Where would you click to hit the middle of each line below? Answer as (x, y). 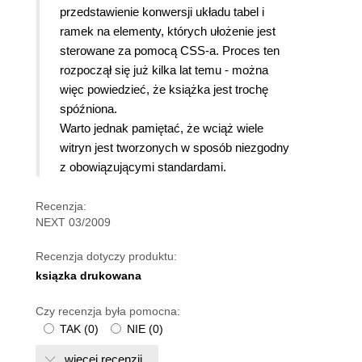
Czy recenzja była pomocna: (108, 311)
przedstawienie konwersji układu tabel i (162, 11)
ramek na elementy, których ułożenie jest (168, 31)
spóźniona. (88, 108)
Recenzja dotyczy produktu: (106, 256)
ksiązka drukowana (88, 275)
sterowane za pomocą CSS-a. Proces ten (170, 50)
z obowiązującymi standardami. (143, 166)
